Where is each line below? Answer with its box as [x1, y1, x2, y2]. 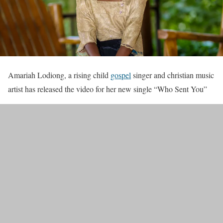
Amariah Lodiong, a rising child [8, 70, 111, 81]
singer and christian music [131, 70, 214, 81]
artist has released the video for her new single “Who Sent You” [8, 84, 207, 95]
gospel [111, 70, 131, 81]
